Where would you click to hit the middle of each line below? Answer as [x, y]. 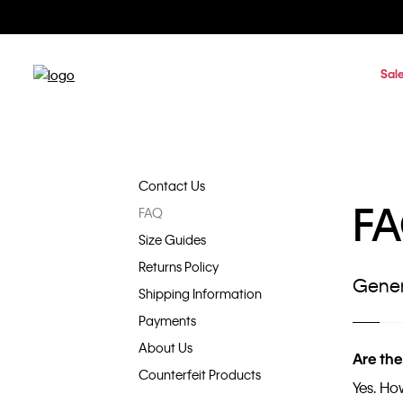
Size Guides [172, 239]
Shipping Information [200, 293]
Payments [167, 320]
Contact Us [172, 185]
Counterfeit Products [200, 374]
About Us [166, 347]
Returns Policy [179, 266]
